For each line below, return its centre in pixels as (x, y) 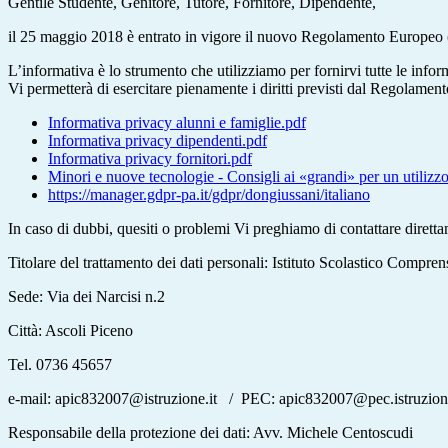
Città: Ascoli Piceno (70, 331)
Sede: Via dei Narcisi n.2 (86, 297)
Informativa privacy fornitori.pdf (150, 159)
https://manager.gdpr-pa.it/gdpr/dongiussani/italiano (209, 195)
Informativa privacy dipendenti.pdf (157, 141)
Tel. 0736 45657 (60, 365)
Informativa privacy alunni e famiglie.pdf (177, 123)
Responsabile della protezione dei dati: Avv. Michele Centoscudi (210, 433)
